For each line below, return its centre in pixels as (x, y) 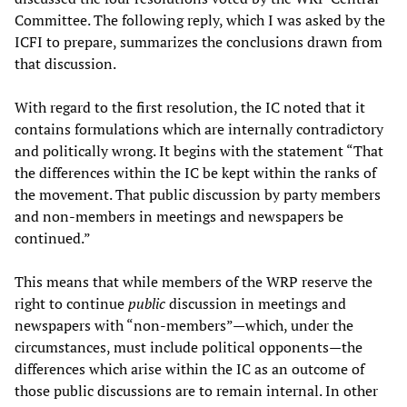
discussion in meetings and (258, 303)
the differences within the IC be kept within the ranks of (195, 172)
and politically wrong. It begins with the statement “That (199, 150)
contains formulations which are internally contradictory (199, 129)
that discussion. (65, 63)
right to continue (71, 303)
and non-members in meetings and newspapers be (179, 216)
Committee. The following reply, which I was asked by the (200, 20)
